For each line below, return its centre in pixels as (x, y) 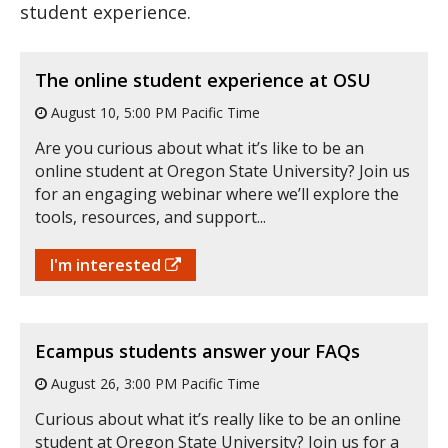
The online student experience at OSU (203, 79)
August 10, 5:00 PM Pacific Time (153, 112)
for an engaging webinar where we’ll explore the (217, 193)
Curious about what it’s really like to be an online (218, 418)
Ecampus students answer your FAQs (197, 350)
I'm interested (107, 264)
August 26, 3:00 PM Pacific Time (153, 383)
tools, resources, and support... (150, 216)
